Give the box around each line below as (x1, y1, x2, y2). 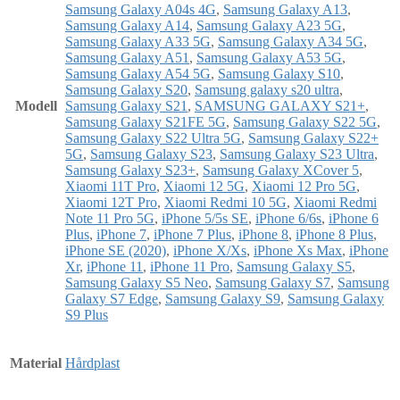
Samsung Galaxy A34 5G (218, 33, 363, 49)
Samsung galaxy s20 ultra (195, 81, 339, 97)
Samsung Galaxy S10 (218, 65, 340, 81)
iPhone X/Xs (173, 242, 246, 258)
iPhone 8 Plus (296, 226, 373, 242)
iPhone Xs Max (254, 242, 342, 258)
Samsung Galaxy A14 (65, 17, 189, 33)
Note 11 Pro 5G (65, 210, 154, 226)
